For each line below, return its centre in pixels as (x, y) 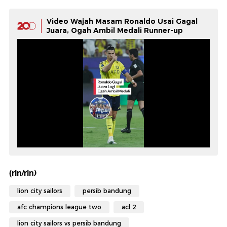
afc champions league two (59, 207)
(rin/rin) (23, 173)
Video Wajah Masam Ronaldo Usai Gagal (122, 22)
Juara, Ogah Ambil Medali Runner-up (115, 31)
